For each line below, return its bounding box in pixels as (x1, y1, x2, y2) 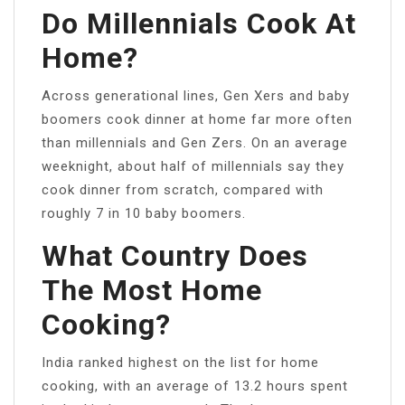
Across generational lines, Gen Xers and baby (42, 87, 350, 104)
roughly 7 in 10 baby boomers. (42, 204, 246, 221)
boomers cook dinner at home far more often (42, 110, 353, 127)
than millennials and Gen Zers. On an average (42, 134, 348, 151)
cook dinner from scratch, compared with (42, 181, 324, 198)
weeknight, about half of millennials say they (42, 157, 344, 174)
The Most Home (42, 272, 262, 307)
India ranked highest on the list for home (42, 353, 319, 371)
